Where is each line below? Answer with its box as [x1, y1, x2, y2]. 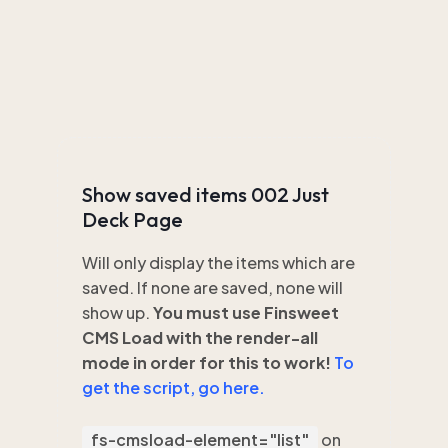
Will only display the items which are [82, 252, 355, 273]
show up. [82, 302, 153, 323]
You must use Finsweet [153, 302, 339, 323]
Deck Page [82, 207, 183, 232]
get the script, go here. [82, 377, 265, 398]
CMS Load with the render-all [82, 327, 318, 348]
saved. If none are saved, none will [82, 277, 343, 298]
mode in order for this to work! [82, 352, 334, 373]
